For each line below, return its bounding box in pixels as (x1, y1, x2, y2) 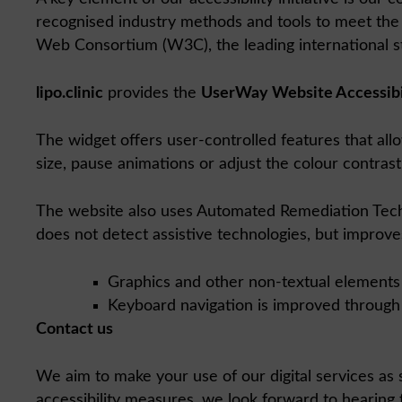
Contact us (36, 320, 113, 337)
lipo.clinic (36, 84, 103, 101)
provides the (103, 84, 201, 101)
